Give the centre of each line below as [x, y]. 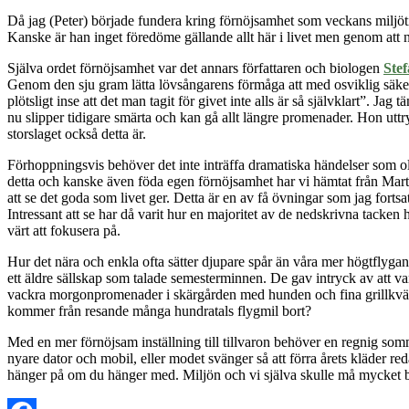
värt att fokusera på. [64, 230]
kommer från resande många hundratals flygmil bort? [159, 310]
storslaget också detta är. [77, 133]
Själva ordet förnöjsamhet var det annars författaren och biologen [195, 68]
